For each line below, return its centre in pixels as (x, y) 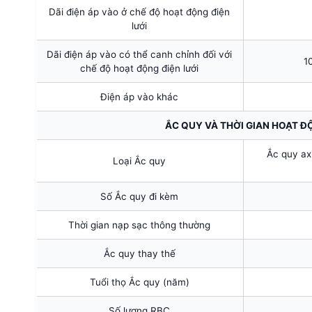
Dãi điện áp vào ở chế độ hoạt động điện (139, 11)
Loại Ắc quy (139, 161)
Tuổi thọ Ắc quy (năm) (139, 282)
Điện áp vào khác (139, 96)
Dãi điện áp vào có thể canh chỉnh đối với (139, 54)
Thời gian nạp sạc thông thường (139, 225)
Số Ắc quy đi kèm (139, 196)
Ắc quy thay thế (139, 253)
